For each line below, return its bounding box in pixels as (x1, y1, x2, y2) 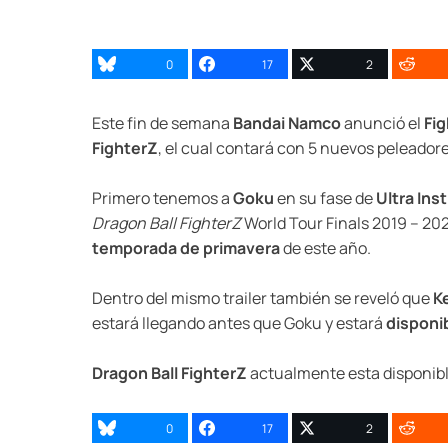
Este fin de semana (92, 112, 233, 135)
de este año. (280, 237, 371, 260)
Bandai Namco (233, 112, 341, 135)
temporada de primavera (92, 237, 280, 260)
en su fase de (274, 187, 376, 210)
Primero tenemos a (92, 187, 233, 210)
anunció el (341, 112, 424, 135)
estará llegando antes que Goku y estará (92, 312, 386, 335)
